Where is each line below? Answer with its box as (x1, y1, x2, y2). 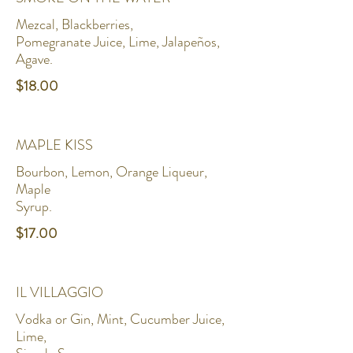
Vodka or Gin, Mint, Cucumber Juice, (16, 309, 225, 329)
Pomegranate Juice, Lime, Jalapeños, (16, 32, 220, 52)
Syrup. (16, 196, 52, 217)
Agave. (16, 49, 53, 69)
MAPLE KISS (16, 135, 93, 155)
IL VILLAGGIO (16, 282, 103, 303)
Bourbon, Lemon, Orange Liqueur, (16, 162, 207, 182)
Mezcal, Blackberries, (16, 14, 133, 35)
